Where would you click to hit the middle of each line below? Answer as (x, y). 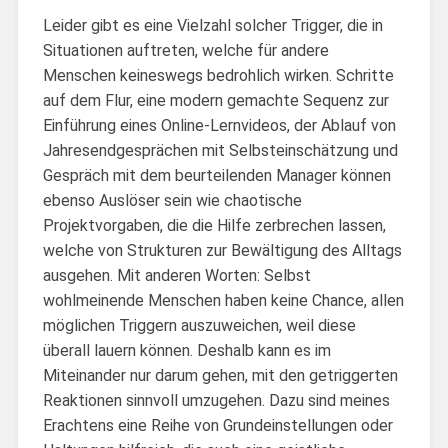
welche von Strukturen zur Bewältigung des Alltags (222, 250)
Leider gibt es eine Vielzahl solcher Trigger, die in (212, 25)
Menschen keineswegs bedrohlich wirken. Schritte (218, 75)
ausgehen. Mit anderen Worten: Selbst (176, 275)
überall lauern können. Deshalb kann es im (186, 350)
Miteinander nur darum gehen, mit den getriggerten (220, 375)
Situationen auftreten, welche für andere (185, 50)
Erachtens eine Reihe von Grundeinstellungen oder (217, 425)
